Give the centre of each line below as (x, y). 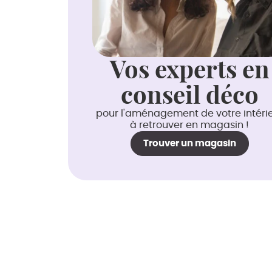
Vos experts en (189, 69)
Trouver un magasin (189, 143)
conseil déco (189, 95)
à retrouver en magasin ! (189, 125)
